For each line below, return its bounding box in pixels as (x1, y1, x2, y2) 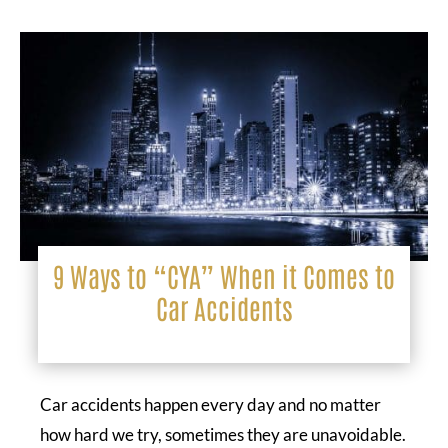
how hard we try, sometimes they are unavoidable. (40, 423, 406, 445)
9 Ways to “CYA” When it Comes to (53, 257, 395, 293)
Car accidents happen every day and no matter (40, 393, 381, 415)
